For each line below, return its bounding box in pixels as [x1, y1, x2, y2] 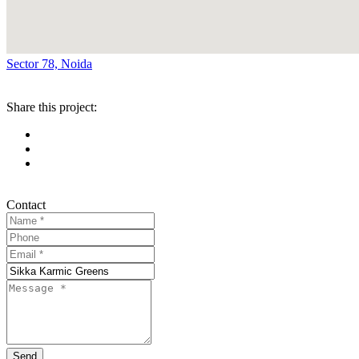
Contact [6, 198, 46, 212]
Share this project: [6, 100, 97, 115]
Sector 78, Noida [6, 57, 92, 71]
